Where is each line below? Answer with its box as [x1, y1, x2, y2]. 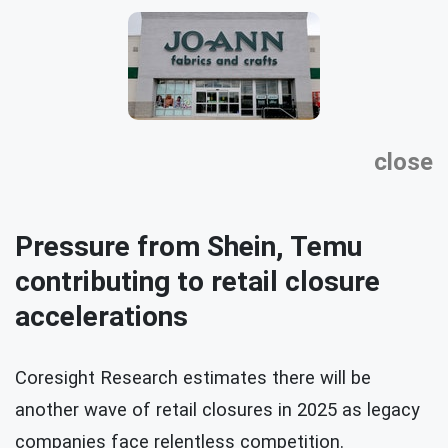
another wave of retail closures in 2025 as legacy [15, 398, 420, 421]
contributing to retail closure [15, 264, 380, 298]
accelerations [15, 299, 188, 333]
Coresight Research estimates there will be [15, 366, 371, 389]
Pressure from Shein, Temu [15, 229, 362, 263]
